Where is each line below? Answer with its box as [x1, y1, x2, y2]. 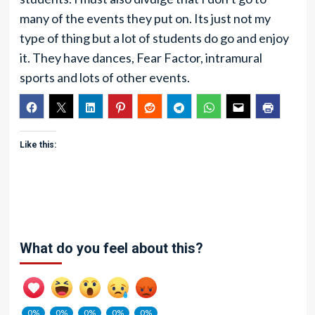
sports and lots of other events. [19, 70, 190, 85]
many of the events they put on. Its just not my [19, 11, 271, 26]
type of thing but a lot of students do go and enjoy [19, 30, 289, 46]
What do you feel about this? [19, 240, 203, 257]
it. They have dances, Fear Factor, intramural [19, 50, 262, 65]
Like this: [19, 140, 56, 150]
